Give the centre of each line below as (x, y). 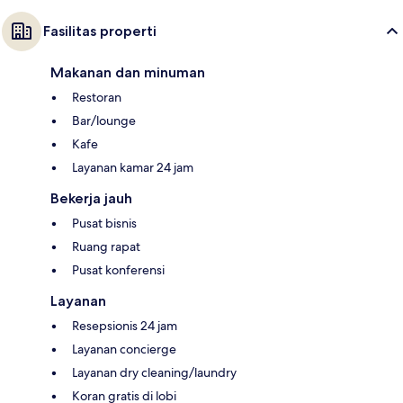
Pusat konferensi (118, 269)
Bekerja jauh (91, 198)
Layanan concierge (124, 349)
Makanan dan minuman (128, 72)
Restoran (97, 97)
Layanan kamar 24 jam (133, 167)
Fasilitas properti (100, 31)
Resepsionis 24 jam (125, 325)
